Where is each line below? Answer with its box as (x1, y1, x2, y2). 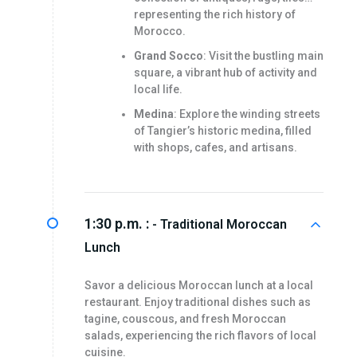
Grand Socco (133, 49, 203, 63)
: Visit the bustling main (202, 49, 324, 63)
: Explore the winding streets (173, 108, 320, 121)
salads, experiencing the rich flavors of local (84, 329, 316, 343)
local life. (133, 83, 182, 96)
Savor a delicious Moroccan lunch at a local (84, 279, 313, 292)
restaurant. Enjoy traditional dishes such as (84, 296, 311, 309)
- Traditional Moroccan (151, 217, 287, 233)
